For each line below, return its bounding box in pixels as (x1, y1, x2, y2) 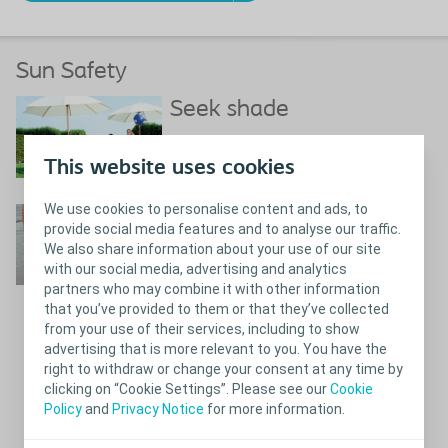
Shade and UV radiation (184, 135, 322, 151)
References (39, 387, 105, 403)
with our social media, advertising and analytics (44, 260, 347, 277)
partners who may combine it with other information (44, 280, 380, 297)
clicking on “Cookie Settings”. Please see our (44, 380, 330, 397)
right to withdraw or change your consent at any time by (44, 360, 403, 377)
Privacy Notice (112, 400, 204, 417)
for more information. (204, 400, 345, 417)
